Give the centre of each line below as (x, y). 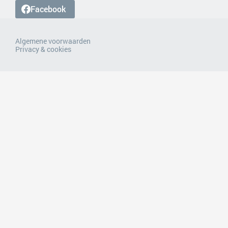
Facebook (48, 9)
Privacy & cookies (43, 49)
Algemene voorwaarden (53, 41)
